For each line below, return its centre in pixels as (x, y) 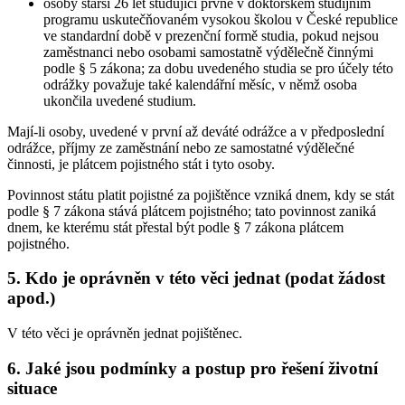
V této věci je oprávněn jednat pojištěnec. (125, 334)
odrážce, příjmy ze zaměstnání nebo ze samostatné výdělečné (181, 147)
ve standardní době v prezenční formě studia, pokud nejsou (211, 35)
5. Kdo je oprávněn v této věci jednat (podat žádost (196, 278)
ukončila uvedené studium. (120, 100)
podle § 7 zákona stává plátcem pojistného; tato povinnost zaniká (192, 211)
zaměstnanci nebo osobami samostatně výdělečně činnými (208, 52)
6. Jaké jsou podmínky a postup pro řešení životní (193, 368)
